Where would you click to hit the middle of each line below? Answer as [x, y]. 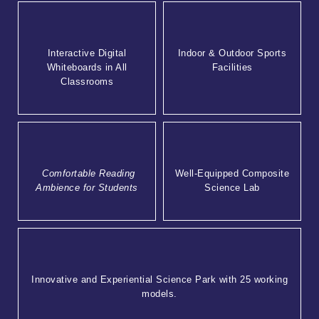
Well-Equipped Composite [232, 174]
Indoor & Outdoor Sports [232, 53]
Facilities [232, 67]
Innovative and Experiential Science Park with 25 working [159, 280]
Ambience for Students [87, 188]
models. [159, 294]
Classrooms [87, 81]
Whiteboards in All [87, 67]
